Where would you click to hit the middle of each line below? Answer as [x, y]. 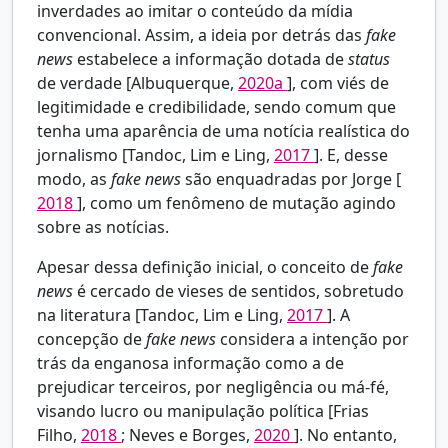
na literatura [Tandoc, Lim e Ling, [162, 315]
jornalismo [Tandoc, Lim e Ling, [155, 155]
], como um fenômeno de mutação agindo [236, 203]
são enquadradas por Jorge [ [293, 179]
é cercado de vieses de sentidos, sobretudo [240, 291]
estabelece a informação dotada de [212, 59]
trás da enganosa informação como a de [190, 363]
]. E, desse [351, 155]
